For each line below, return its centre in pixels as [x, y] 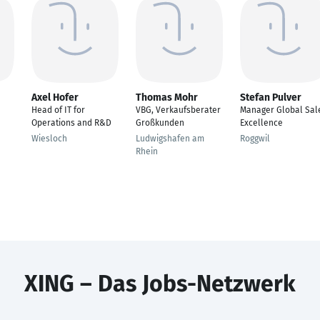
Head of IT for [58, 110]
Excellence [261, 123]
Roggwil [255, 139]
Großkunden [160, 123]
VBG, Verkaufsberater [178, 110]
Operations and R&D [71, 123]
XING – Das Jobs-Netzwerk [160, 284]
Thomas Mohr [167, 97]
